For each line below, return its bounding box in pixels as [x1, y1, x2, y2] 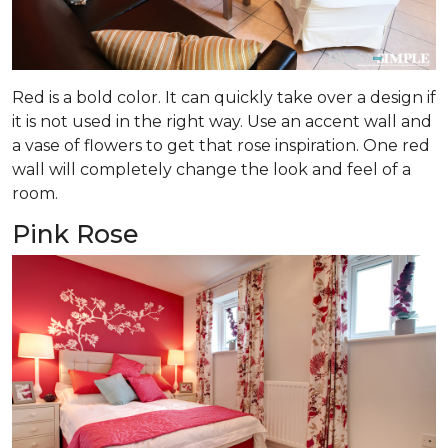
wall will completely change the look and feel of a [12, 160, 411, 180]
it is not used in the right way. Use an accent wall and [12, 112, 432, 132]
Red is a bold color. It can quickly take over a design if [12, 88, 436, 108]
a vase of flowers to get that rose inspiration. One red [12, 136, 430, 156]
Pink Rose [12, 219, 139, 250]
